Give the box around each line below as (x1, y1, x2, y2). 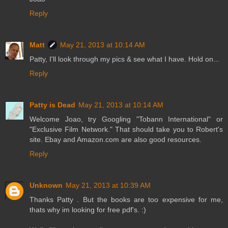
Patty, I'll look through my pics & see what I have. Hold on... (30, 55, 219, 64)
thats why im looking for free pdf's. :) (30, 206, 146, 214)
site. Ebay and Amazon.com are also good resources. (30, 135, 202, 144)
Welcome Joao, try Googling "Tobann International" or (30, 115, 223, 124)
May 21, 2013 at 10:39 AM (66, 181, 151, 189)
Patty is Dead (30, 101, 75, 109)
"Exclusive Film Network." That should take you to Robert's (30, 125, 223, 134)
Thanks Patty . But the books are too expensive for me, (30, 195, 223, 204)
